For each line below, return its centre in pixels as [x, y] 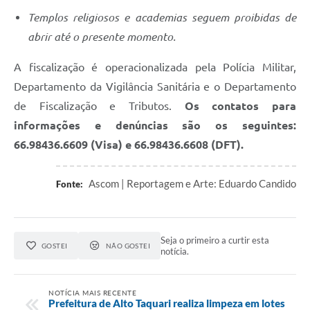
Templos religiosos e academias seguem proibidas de [162, 18]
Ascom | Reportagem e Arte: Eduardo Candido [191, 184]
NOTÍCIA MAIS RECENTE [92, 292]
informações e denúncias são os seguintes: [155, 126]
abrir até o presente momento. [102, 37]
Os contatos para [240, 106]
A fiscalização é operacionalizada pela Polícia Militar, [155, 67]
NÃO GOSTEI [128, 246]
